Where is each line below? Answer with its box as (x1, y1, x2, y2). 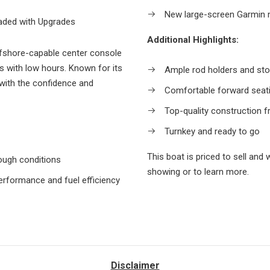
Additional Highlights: (147, 34, 239, 45)
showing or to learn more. (147, 166, 249, 177)
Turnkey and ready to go (162, 125, 260, 137)
